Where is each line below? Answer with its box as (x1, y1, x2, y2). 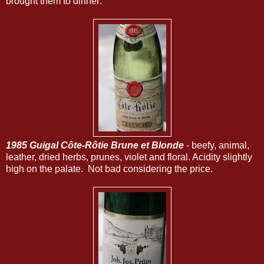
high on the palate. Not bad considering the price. (6, 163, 213, 174)
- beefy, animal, (184, 140, 249, 150)
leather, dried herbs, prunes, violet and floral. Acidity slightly (6, 151, 252, 162)
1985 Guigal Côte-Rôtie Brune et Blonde (6, 140, 184, 150)
